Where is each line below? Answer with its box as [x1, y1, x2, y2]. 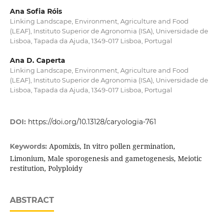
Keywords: [9, 142, 49, 151]
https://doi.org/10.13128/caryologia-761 [27, 117, 156, 127]
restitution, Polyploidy [9, 164, 82, 173]
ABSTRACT [9, 195, 54, 205]
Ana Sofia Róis [9, 7, 62, 16]
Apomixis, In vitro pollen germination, [49, 141, 175, 151]
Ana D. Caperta [9, 56, 65, 65]
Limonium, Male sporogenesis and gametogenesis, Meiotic [9, 154, 202, 164]
